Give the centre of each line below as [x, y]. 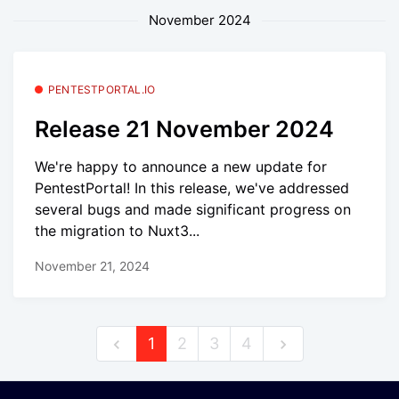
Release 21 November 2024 [184, 129]
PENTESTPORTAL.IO [102, 89]
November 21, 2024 [92, 265]
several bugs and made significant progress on [193, 210]
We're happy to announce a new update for [181, 167]
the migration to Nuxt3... [117, 231]
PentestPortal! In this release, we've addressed [192, 188]
